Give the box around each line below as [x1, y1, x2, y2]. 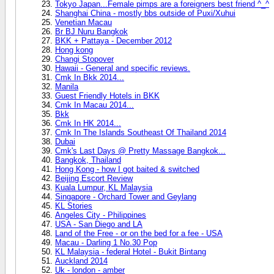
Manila [55, 81, 78, 91]
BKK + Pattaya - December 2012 [55, 35, 172, 45]
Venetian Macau [55, 17, 112, 27]
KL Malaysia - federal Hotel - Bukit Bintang [55, 246, 206, 256]
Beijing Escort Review [55, 173, 133, 183]
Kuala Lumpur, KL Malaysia [55, 182, 152, 192]
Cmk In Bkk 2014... [55, 72, 124, 82]
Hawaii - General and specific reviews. [55, 63, 190, 73]
